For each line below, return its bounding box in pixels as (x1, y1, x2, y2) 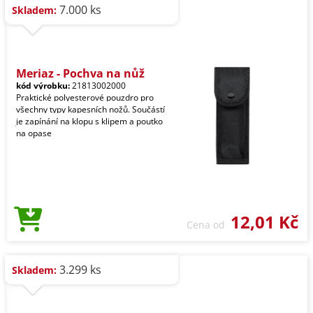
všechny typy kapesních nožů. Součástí (16, 103, 165, 115)
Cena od (187, 218, 231, 231)
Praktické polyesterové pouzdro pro (16, 92, 154, 103)
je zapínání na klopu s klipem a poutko (16, 115, 163, 127)
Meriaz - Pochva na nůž (16, 66, 145, 81)
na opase (16, 127, 52, 139)
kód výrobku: (16, 80, 70, 92)
